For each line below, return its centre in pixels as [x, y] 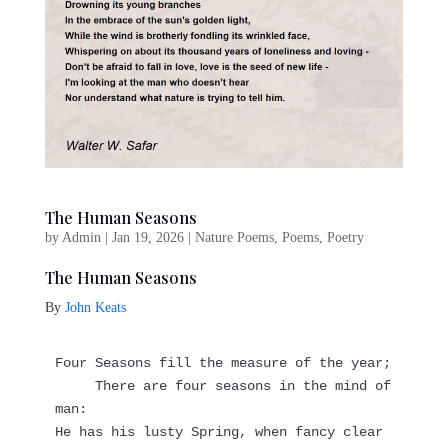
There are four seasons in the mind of [74, 385]
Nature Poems [234, 237]
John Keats [95, 307]
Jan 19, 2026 [147, 237]
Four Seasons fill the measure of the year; [222, 362]
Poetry [345, 237]
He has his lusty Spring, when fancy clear [218, 431]
